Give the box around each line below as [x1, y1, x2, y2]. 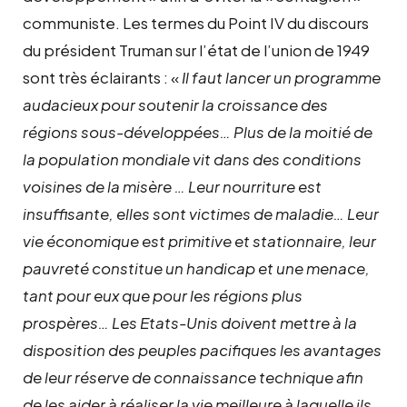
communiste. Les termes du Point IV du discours [23, 12, 369, 33]
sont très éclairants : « [23, 66, 182, 87]
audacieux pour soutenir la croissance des [23, 94, 328, 114]
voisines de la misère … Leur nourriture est [23, 175, 322, 196]
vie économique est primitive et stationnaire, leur [23, 230, 376, 251]
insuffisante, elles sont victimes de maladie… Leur [23, 203, 379, 223]
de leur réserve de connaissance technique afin [23, 366, 363, 387]
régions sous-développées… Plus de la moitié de [23, 121, 372, 142]
